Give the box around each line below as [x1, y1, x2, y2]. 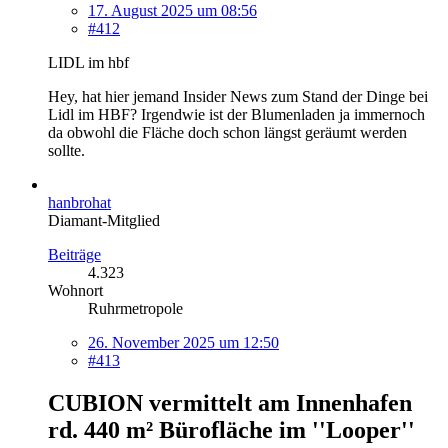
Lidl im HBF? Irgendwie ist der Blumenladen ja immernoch [48, 105, 425, 123]
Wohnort [48, 281, 103, 299]
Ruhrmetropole [88, 299, 183, 317]
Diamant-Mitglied [48, 211, 160, 229]
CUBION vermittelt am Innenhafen [48, 389, 412, 416]
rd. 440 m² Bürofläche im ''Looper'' [48, 416, 415, 443]
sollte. [48, 141, 85, 159]
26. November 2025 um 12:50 [88, 333, 279, 351]
